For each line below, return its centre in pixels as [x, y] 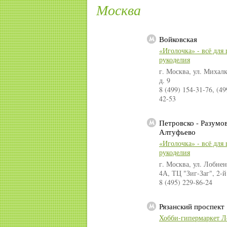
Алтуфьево [177, 132]
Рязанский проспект [192, 206]
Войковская [178, 39]
